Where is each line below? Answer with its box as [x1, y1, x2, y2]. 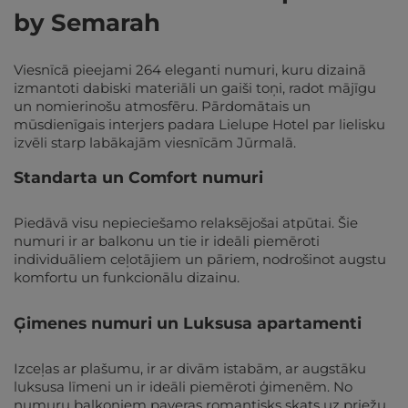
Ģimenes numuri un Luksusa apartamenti [14, 312, 362, 332]
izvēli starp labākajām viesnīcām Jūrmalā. [14, 133, 296, 151]
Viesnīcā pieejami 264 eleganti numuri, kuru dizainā [14, 60, 366, 78]
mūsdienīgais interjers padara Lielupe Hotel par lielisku [14, 115, 385, 133]
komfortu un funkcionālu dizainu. [14, 268, 243, 286]
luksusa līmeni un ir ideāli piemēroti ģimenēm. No [14, 377, 352, 395]
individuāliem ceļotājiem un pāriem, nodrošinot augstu [14, 250, 386, 268]
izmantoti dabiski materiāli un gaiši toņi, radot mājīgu [14, 78, 376, 97]
